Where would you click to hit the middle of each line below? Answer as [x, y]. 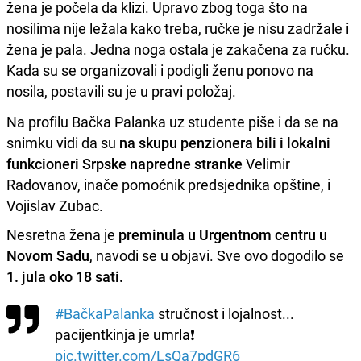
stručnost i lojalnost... [224, 313]
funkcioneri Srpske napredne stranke [124, 163]
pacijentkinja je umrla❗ [125, 334]
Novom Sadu [48, 255]
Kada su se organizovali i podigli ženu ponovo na [160, 70]
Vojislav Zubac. [55, 205]
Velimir [266, 163]
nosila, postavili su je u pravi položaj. [121, 91]
